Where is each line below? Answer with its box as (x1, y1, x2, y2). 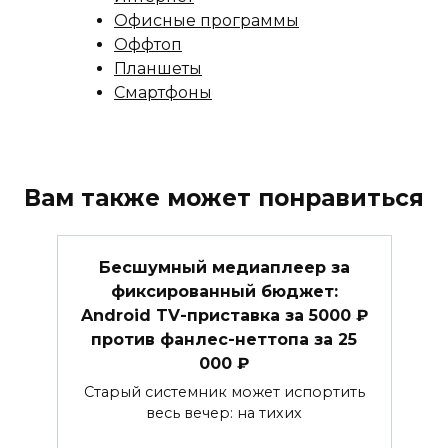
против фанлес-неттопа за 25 (91, 329, 357, 349)
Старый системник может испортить (83, 383, 365, 402)
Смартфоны (114, 82, 212, 102)
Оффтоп (114, 34, 182, 54)
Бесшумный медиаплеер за (98, 257, 350, 277)
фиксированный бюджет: (110, 281, 338, 301)
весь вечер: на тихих (146, 404, 302, 423)
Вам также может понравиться (24, 183, 424, 212)
